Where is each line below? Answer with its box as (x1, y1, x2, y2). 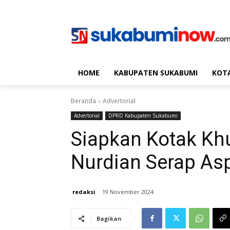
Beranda (71, 97, 96, 106)
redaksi (72, 187, 95, 196)
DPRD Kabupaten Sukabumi (108, 112, 178, 120)
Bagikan (97, 215, 122, 223)
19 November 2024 (102, 188, 154, 196)
